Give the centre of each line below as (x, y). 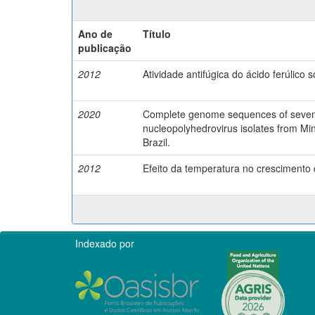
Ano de (95, 33)
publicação (105, 47)
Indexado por (105, 243)
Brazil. (156, 142)
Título (157, 33)
